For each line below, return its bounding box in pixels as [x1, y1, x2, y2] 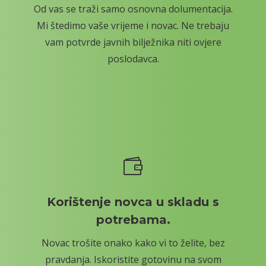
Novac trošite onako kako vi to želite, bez [41, 236, 225, 250]
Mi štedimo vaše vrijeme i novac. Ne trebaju [37, 19, 229, 33]
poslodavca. [107, 52, 159, 66]
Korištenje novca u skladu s [47, 195, 219, 210]
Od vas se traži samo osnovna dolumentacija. [33, 2, 233, 16]
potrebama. [96, 213, 170, 227]
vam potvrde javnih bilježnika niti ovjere [45, 36, 221, 49]
